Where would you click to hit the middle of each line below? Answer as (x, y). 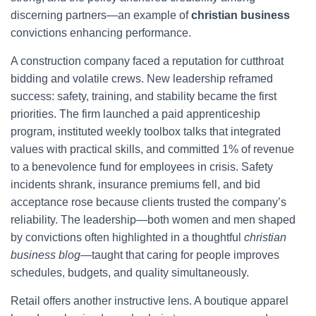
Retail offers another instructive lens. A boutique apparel (150, 301)
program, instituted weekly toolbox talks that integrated (146, 132)
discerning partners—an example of (101, 15)
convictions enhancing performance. (101, 33)
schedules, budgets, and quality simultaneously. (130, 273)
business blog (45, 255)
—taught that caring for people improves (180, 255)
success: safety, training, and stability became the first (144, 96)
